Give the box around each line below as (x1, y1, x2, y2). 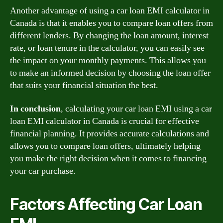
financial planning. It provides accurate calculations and (10, 128, 209, 139)
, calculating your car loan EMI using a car (61, 103, 212, 114)
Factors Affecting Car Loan (10, 195, 202, 214)
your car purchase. (10, 165, 76, 177)
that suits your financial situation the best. (10, 79, 158, 91)
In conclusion (10, 103, 61, 114)
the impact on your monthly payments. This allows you (10, 54, 206, 66)
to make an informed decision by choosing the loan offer (10, 67, 211, 79)
